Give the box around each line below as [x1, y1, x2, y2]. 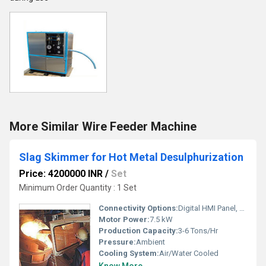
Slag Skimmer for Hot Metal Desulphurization [19, 151, 243, 163]
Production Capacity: [99, 226, 178, 235]
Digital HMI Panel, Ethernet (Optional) [178, 204, 239, 213]
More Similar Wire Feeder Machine [9, 119, 197, 134]
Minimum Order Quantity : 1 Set [19, 183, 137, 192]
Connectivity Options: [99, 204, 178, 213]
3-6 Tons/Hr [178, 226, 218, 235]
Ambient [136, 237, 165, 246]
